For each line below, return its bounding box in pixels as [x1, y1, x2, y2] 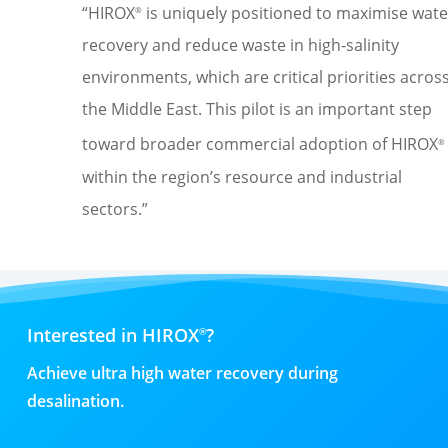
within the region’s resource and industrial [81, 165, 402, 188]
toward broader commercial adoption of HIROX [81, 133, 438, 156]
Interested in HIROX [26, 322, 199, 347]
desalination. [26, 389, 124, 412]
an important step [294, 98, 432, 121]
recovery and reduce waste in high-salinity [81, 34, 399, 57]
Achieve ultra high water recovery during [26, 361, 338, 384]
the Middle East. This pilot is [81, 98, 295, 121]
